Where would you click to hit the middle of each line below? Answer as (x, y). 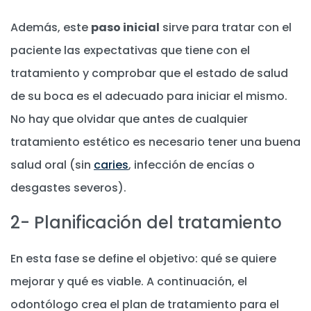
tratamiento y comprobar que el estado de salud (149, 74)
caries (111, 165)
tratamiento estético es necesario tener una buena (155, 142)
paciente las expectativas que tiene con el (130, 51)
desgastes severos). (68, 188)
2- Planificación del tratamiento (146, 222)
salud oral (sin (52, 165)
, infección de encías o (192, 165)
